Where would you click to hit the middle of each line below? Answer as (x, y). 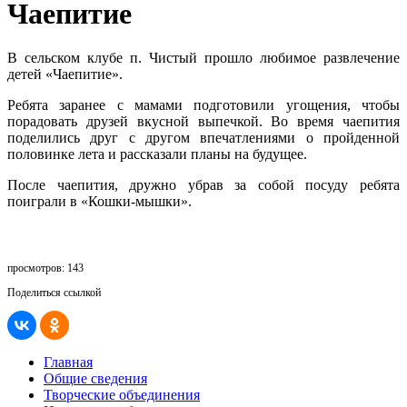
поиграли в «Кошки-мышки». (99, 202)
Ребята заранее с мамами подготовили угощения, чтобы (203, 105)
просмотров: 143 (45, 268)
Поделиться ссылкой (54, 293)
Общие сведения (95, 379)
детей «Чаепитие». (65, 74)
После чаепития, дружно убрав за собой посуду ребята (203, 185)
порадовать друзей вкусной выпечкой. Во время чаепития (203, 122)
